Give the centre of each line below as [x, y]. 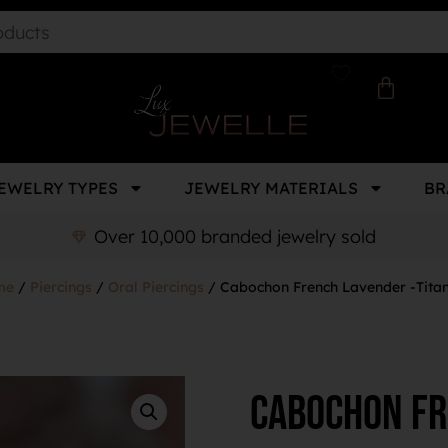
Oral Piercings [156, 286]
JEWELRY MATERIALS [271, 188]
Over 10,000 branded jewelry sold [235, 237]
